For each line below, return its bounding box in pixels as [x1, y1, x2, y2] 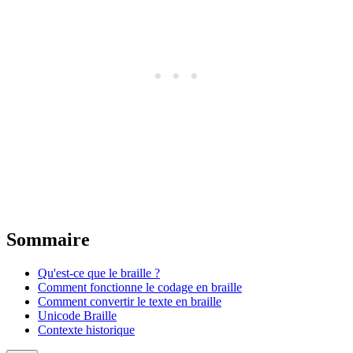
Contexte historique [38, 322, 135, 336]
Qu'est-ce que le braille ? [38, 266, 160, 280]
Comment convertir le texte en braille [38, 294, 221, 308]
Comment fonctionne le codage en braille [38, 280, 242, 294]
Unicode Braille [38, 308, 117, 322]
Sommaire [6, 229, 90, 250]
